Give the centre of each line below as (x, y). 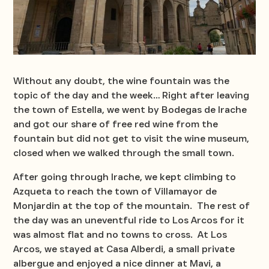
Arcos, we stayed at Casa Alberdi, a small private (124, 249)
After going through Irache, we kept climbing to (125, 177)
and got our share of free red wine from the (116, 124)
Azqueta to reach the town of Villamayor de (115, 192)
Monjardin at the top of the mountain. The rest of (132, 206)
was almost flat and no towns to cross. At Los (120, 235)
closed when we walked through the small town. (126, 153)
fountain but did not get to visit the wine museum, (131, 139)
